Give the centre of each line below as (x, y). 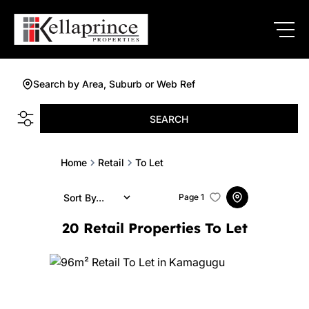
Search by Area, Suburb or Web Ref (114, 84)
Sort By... (84, 197)
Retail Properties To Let (165, 228)
